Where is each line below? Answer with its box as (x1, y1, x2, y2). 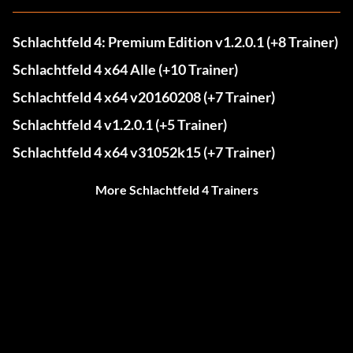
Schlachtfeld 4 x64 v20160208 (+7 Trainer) (13, 88, 275, 106)
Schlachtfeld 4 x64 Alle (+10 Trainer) (13, 61, 238, 79)
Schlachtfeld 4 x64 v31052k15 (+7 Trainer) (13, 143, 275, 162)
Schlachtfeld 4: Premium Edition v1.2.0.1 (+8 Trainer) (13, 33, 338, 51)
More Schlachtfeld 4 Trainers (95, 182, 258, 198)
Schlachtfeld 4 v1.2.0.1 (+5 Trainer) (13, 116, 227, 134)
